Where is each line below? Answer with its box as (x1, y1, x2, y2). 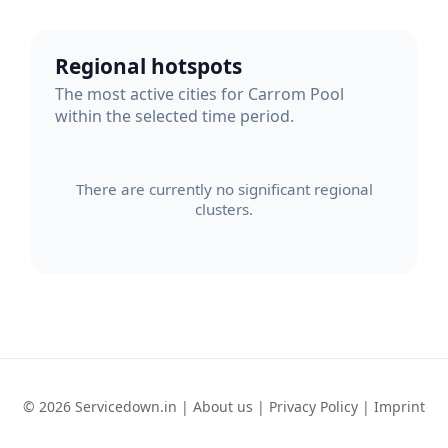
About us (193, 396, 253, 416)
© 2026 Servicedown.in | (23, 396, 193, 416)
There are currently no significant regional (75, 178, 373, 199)
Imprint (374, 396, 425, 416)
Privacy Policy (269, 396, 358, 416)
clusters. (195, 198, 253, 219)
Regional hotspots (55, 51, 242, 80)
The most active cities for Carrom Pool (55, 83, 344, 106)
